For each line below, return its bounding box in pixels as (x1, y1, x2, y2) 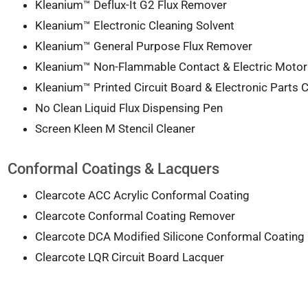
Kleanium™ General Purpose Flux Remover (34, 38, 252, 53)
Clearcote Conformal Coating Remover (34, 209, 235, 223)
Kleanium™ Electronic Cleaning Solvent (34, 18, 234, 32)
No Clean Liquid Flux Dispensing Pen (34, 100, 223, 115)
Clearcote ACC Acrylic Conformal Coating (34, 188, 250, 203)
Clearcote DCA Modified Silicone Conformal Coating (34, 230, 305, 244)
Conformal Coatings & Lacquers (7, 160, 219, 178)
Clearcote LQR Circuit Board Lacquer (34, 250, 224, 265)
